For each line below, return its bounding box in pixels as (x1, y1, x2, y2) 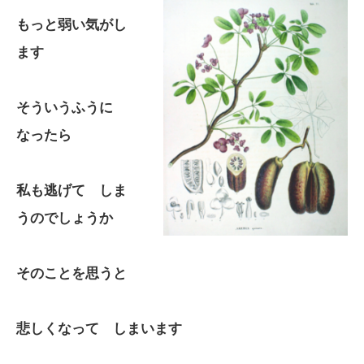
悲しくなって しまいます (16, 321, 182, 336)
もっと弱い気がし (16, 17, 127, 32)
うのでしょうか (16, 210, 113, 226)
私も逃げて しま (16, 183, 127, 198)
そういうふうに (16, 100, 127, 115)
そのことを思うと (16, 266, 127, 281)
